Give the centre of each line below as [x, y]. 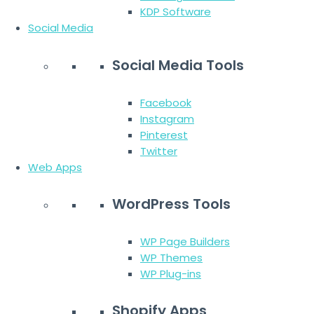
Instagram [167, 118]
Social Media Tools [178, 66]
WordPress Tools [171, 204]
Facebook [166, 102]
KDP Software [176, 12]
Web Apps [55, 167]
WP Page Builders [185, 241]
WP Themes [171, 257]
